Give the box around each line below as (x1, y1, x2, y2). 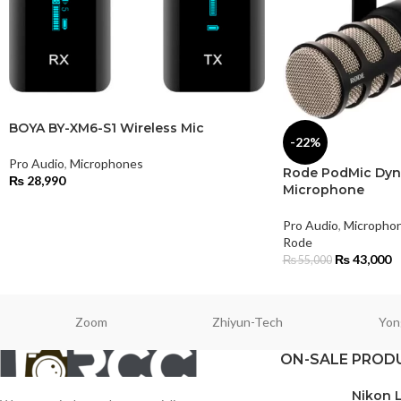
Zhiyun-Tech (212, 314, 284, 330)
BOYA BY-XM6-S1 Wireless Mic (9, 120, 204, 137)
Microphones (70, 156, 143, 172)
